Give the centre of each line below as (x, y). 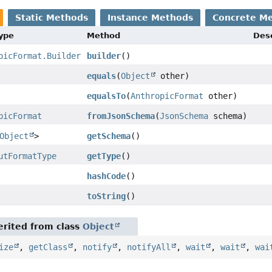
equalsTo (107, 96)
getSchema (109, 136)
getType (104, 156)
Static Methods (52, 18)
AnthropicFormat (167, 96)
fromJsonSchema (121, 116)
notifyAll (149, 247)
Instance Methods (151, 18)
